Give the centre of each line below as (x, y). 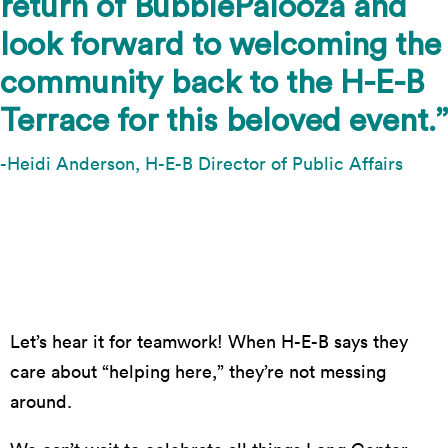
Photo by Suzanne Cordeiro (224, 271)
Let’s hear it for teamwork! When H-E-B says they (209, 341)
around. (41, 401)
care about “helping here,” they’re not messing (198, 371)
